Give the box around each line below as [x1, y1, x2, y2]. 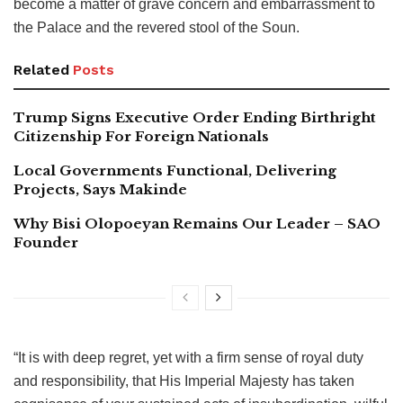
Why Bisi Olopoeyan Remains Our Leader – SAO [13, 214, 381, 232]
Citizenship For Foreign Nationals [13, 127, 269, 145]
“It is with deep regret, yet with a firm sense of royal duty [13, 349, 363, 365]
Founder [13, 233, 78, 251]
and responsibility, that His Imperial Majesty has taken [13, 372, 354, 389]
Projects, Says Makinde [13, 180, 187, 198]
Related [13, 60, 69, 78]
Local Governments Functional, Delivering [13, 161, 336, 179]
